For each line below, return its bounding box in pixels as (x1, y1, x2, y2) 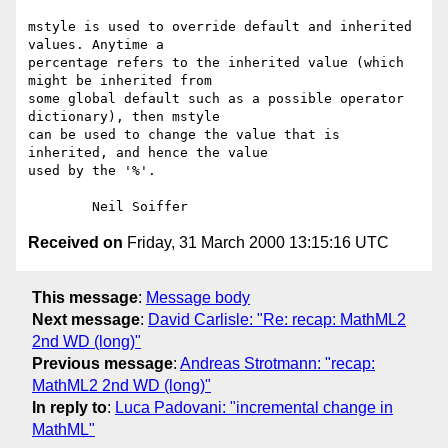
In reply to (32, 398, 107, 416)
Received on (28, 234, 123, 252)
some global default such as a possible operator (28, 91, 404, 107)
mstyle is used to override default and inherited (28, 19, 412, 35)
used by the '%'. (28, 163, 156, 179)
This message (32, 288, 138, 306)
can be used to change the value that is (28, 127, 340, 143)
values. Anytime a (28, 37, 164, 53)
